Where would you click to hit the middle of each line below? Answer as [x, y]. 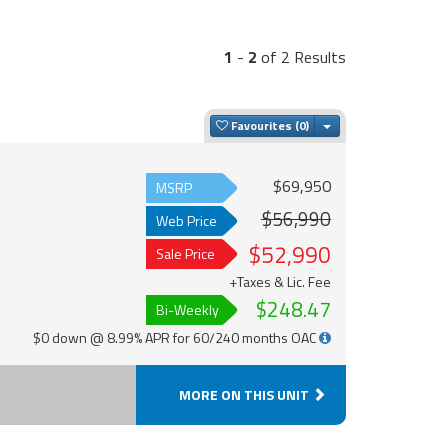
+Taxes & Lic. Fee [279, 282]
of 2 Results [301, 56]
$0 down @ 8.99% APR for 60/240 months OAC [175, 338]
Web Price [186, 221]
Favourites [261, 126]
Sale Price [185, 254]
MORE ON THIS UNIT [245, 395]
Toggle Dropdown [380, 125]
